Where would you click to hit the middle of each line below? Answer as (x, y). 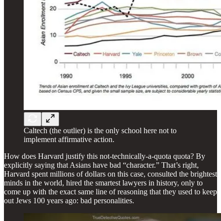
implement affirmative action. (69, 139)
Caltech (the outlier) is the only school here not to (100, 130)
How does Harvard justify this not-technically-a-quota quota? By (105, 156)
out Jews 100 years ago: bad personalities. (69, 200)
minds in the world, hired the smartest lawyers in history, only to (103, 183)
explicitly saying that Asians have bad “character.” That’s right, (101, 165)
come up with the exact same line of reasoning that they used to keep (110, 191)
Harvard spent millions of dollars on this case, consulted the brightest (110, 174)
